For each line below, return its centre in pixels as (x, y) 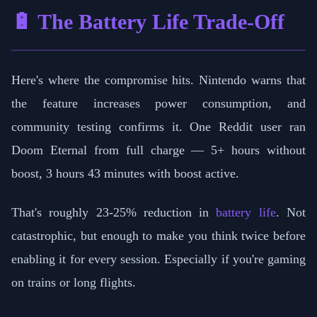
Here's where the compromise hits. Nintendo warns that (158, 80)
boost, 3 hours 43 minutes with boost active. (125, 174)
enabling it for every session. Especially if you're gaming (158, 259)
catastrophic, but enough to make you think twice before (158, 236)
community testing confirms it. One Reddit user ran (158, 127)
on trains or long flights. (74, 283)
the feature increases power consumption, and (158, 104)
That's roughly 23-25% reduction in (114, 213)
